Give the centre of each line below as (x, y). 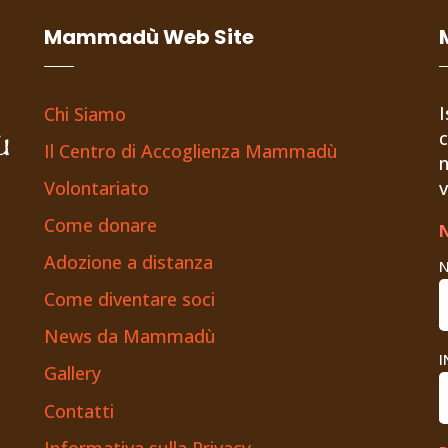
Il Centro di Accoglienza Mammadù (190, 150)
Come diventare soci (129, 298)
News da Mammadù (129, 335)
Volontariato (96, 187)
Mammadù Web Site (148, 36)
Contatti (78, 410)
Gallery (72, 372)
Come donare (100, 224)
